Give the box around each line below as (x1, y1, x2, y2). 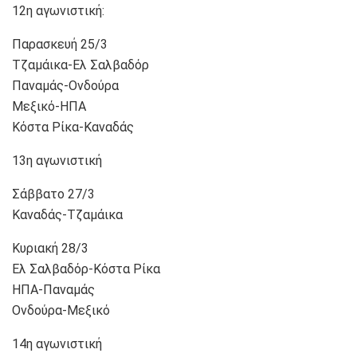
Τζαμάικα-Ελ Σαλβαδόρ (12, 57, 149, 73)
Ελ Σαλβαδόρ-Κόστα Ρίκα (12, 261, 160, 277)
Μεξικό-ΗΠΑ (12, 98, 86, 114)
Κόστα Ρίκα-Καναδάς (12, 119, 134, 135)
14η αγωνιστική (12, 335, 102, 351)
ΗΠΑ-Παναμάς (12, 281, 95, 297)
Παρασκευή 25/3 (12, 36, 108, 52)
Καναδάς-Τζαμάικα (12, 206, 123, 222)
